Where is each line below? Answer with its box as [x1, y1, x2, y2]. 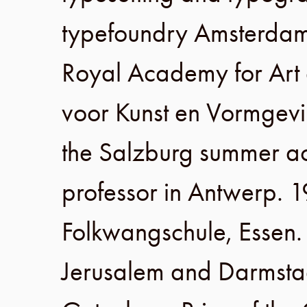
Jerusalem [62, 254, 171, 288]
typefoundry [62, 16, 194, 50]
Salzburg [99, 135, 199, 169]
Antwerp [188, 175, 277, 209]
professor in [62, 175, 188, 209]
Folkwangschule [62, 214, 226, 249]
